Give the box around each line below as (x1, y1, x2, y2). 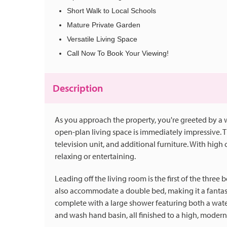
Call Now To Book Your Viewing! (67, 49, 169, 58)
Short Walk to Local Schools (67, 7, 156, 15)
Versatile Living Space (67, 35, 137, 44)
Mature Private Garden (67, 21, 140, 29)
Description (53, 82, 103, 95)
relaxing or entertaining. (55, 151, 137, 162)
